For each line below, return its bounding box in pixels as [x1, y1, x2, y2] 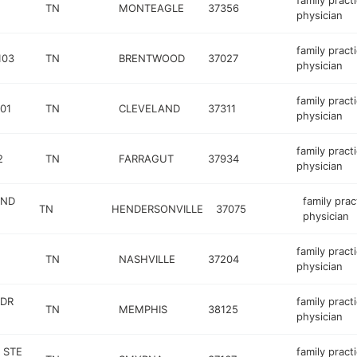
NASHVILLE [119, 252, 176, 265]
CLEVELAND [119, 101, 181, 115]
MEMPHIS [119, 302, 168, 316]
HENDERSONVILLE [111, 202, 203, 215]
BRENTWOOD [119, 51, 186, 65]
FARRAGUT [119, 151, 175, 165]
